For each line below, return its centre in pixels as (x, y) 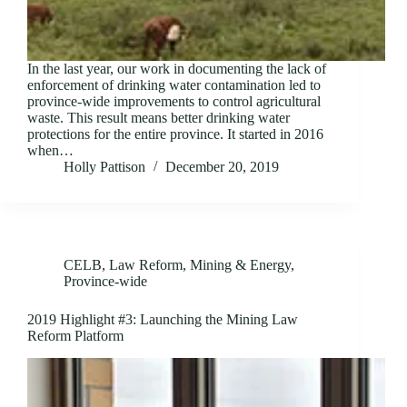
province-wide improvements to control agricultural (174, 102)
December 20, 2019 (222, 167)
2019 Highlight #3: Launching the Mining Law (163, 320)
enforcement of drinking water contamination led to (174, 85)
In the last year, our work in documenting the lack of (177, 69)
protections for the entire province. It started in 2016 (175, 134)
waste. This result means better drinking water (159, 118)
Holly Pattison (104, 167)
